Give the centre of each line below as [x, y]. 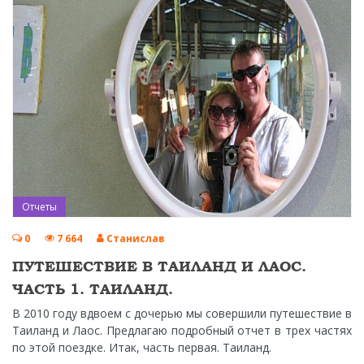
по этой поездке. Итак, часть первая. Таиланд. [142, 348]
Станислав [136, 239]
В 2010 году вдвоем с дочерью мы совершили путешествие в [182, 314]
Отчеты [39, 207]
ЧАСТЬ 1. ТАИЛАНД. [93, 289]
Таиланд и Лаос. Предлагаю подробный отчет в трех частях [182, 331]
